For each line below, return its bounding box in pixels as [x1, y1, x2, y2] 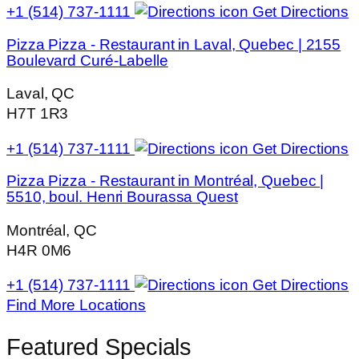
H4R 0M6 [6, 241, 72, 259]
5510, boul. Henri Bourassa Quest [6, 188, 238, 206]
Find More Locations [6, 296, 147, 314]
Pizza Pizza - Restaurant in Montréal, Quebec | [6, 172, 325, 190]
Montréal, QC [6, 221, 97, 239]
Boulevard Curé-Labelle [6, 51, 168, 69]
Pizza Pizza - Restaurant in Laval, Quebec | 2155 [6, 35, 341, 53]
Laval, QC [6, 85, 75, 103]
